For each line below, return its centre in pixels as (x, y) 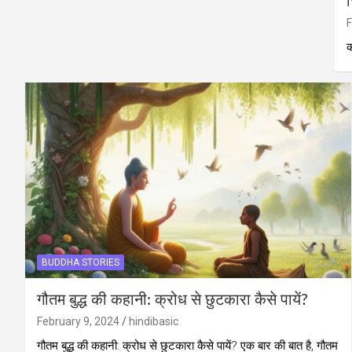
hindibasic (154, 321)
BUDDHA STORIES (81, 262)
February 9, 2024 (78, 321)
